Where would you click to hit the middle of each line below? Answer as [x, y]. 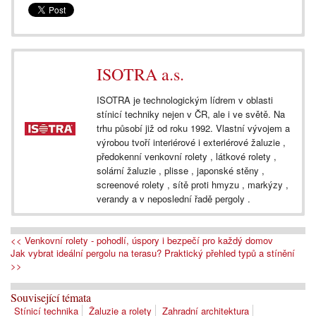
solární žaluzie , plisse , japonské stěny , [181, 170]
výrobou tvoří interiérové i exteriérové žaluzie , [191, 142]
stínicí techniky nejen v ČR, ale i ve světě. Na [191, 114]
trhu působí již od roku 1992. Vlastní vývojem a [193, 128]
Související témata [51, 297]
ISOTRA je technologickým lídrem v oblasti [185, 99]
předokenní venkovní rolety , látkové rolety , [187, 156]
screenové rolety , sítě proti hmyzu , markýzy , [193, 184]
